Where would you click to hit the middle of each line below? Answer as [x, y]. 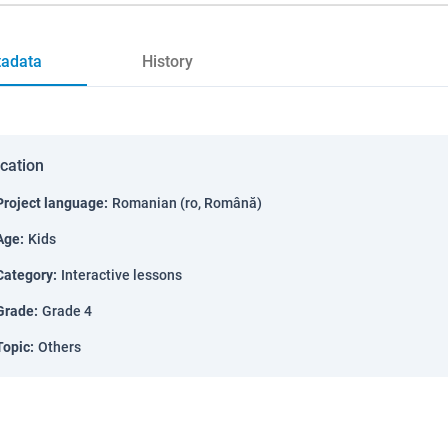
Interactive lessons [121, 275]
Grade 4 [67, 311]
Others [59, 347]
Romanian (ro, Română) [187, 203]
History [167, 61]
